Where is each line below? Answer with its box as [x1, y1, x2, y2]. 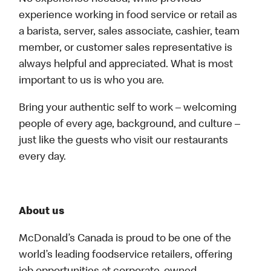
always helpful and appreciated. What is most [19, 59, 233, 71]
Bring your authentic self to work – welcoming [19, 103, 237, 114]
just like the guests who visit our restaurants [19, 135, 229, 147]
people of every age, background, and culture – [19, 119, 241, 131]
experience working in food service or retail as [19, 10, 238, 22]
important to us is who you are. [19, 76, 165, 87]
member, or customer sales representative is [19, 43, 233, 54]
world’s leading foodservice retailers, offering [19, 250, 233, 261]
